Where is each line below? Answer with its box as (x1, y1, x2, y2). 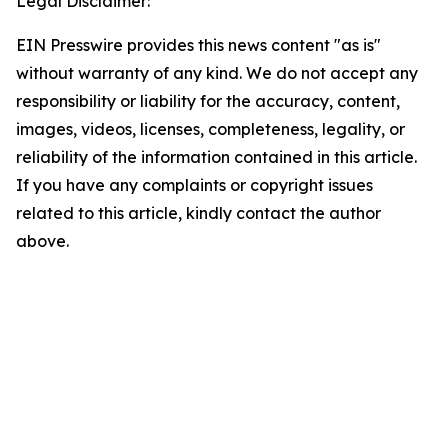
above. (16, 231, 69, 251)
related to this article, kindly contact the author (16, 203, 381, 223)
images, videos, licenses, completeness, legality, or (16, 119, 405, 139)
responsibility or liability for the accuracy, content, (16, 91, 400, 111)
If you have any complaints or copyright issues (16, 175, 373, 195)
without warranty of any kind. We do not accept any (16, 63, 418, 83)
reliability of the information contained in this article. (16, 147, 417, 167)
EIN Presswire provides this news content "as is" (16, 35, 381, 55)
